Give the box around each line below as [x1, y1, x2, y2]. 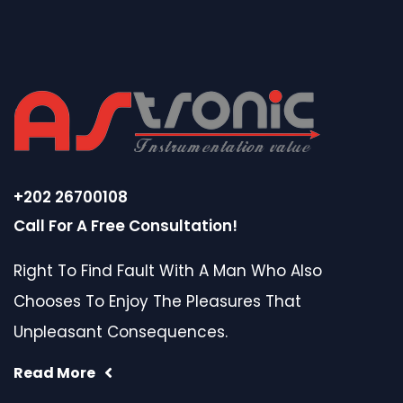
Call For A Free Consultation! [13, 215, 237, 237]
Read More [13, 363, 95, 383]
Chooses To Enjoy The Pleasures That [13, 291, 301, 312]
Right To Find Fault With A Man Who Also [13, 260, 322, 282]
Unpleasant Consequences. [13, 321, 228, 343]
